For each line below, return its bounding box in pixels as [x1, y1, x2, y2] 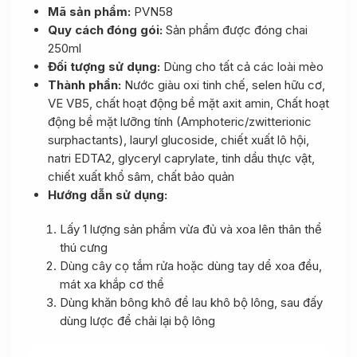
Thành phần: [48, 77, 124, 92]
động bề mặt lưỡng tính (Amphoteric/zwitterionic [48, 114, 312, 129]
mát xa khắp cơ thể [60, 277, 164, 292]
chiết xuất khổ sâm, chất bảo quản [48, 169, 234, 184]
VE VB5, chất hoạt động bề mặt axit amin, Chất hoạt [48, 96, 329, 111]
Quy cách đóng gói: [48, 22, 166, 37]
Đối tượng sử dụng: [48, 59, 160, 74]
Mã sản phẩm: [48, 4, 134, 19]
